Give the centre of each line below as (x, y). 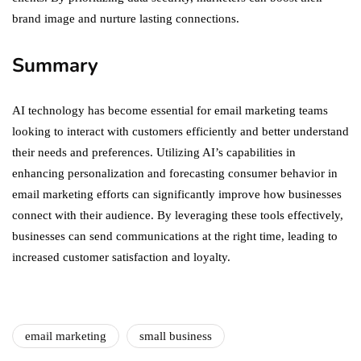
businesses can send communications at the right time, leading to (175, 237)
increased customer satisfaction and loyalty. (123, 257)
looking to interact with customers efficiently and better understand (180, 132)
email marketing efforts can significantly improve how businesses (177, 195)
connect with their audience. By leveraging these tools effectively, (178, 216)
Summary (58, 66)
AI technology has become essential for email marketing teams (170, 111)
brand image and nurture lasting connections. (126, 19)
